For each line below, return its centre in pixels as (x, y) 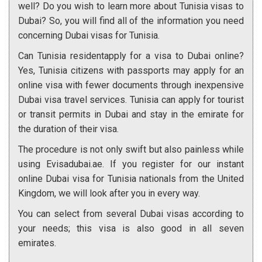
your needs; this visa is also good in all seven (131, 228)
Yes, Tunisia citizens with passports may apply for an (131, 70)
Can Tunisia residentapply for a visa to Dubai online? (131, 56)
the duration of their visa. (68, 129)
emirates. (37, 243)
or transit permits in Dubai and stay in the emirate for (131, 114)
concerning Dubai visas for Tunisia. (89, 35)
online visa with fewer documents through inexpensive (131, 85)
